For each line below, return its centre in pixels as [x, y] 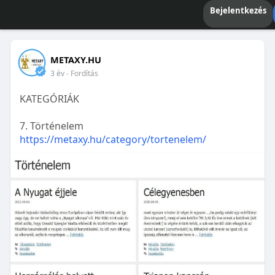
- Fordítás [82, 73]
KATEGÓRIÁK [49, 99]
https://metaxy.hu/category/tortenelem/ [113, 139]
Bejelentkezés [238, 10]
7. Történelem [51, 126]
